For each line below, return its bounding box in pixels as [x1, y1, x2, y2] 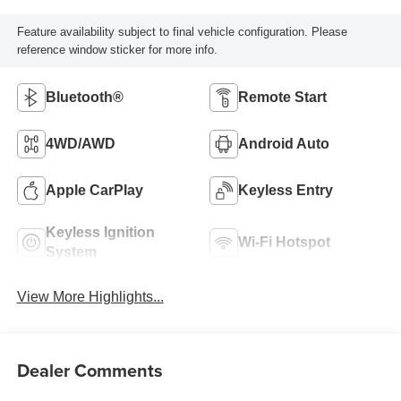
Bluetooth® [45, 90, 124, 106]
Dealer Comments [16, 356, 163, 383]
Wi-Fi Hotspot [238, 235, 330, 251]
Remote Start [238, 90, 327, 106]
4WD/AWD [45, 136, 115, 152]
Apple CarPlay [45, 183, 143, 199]
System [45, 244, 97, 260]
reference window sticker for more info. [16, 42, 218, 56]
